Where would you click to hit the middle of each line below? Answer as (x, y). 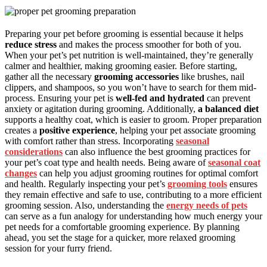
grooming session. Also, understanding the (86, 205)
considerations (34, 151)
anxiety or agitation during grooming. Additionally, (101, 108)
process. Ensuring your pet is (60, 98)
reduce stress (31, 44)
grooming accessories (136, 76)
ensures (242, 184)
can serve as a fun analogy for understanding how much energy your (133, 216)
